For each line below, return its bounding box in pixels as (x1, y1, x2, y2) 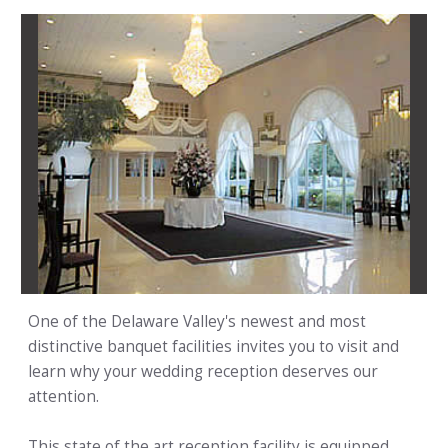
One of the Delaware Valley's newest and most (28, 311, 366, 333)
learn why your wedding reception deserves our (28, 361, 378, 383)
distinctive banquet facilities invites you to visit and (28, 336, 399, 358)
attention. (28, 386, 99, 408)
